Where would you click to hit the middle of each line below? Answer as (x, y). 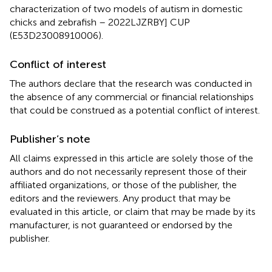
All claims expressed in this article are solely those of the (131, 158)
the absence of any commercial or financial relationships (132, 97)
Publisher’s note (50, 139)
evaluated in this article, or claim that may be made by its (133, 211)
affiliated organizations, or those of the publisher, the (123, 185)
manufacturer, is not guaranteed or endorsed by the (121, 225)
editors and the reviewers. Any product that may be (120, 198)
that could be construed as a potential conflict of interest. (135, 110)
